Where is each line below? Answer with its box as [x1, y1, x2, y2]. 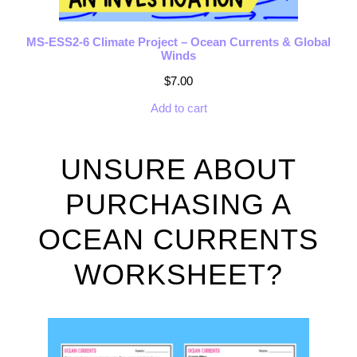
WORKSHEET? [74, 258, 283, 292]
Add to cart [150, 102, 207, 116]
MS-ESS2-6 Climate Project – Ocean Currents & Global [26, 36, 331, 49]
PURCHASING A [65, 188, 292, 222]
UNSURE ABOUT [61, 153, 296, 186]
